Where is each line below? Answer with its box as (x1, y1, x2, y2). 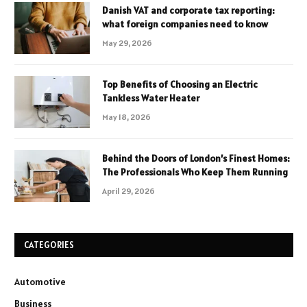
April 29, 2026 (102, 186, 155, 197)
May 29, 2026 (102, 38, 152, 49)
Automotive (14, 275, 66, 288)
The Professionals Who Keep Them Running (102, 166, 288, 179)
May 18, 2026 (102, 112, 151, 123)
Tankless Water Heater (102, 92, 199, 105)
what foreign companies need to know (102, 18, 268, 31)
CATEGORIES (24, 239, 75, 251)
